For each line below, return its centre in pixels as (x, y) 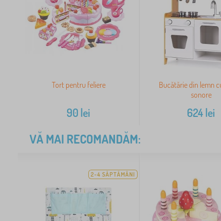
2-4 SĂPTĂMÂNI (113, 175)
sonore (201, 95)
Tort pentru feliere (78, 85)
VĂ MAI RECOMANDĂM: (85, 139)
